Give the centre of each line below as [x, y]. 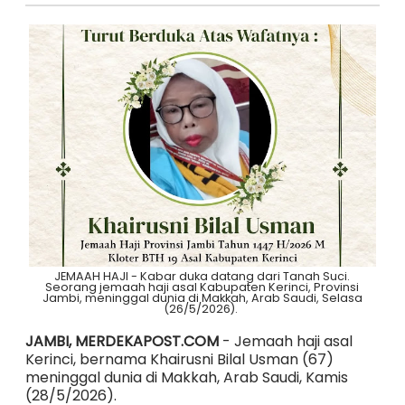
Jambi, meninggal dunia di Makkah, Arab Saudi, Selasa [202, 297]
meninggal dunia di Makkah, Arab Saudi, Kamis [186, 377]
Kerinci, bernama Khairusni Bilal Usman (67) [179, 359]
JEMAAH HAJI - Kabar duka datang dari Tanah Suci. [202, 276]
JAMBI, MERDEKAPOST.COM [122, 341]
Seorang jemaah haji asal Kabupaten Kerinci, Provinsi [202, 287]
